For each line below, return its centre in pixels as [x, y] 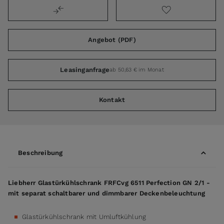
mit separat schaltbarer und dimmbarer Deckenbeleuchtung [107, 193]
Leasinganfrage [85, 70]
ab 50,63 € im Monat [137, 69]
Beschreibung [40, 153]
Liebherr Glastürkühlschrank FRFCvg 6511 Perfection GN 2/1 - [109, 182]
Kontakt [112, 100]
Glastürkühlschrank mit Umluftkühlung [84, 216]
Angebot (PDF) [112, 40]
